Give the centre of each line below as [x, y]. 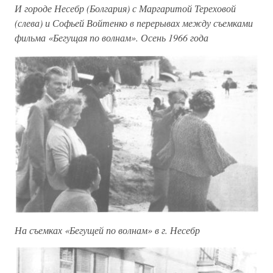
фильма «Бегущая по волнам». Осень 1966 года [112, 38]
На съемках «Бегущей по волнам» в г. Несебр [107, 230]
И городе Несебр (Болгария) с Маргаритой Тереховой [125, 9]
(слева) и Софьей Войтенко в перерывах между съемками [134, 23]
